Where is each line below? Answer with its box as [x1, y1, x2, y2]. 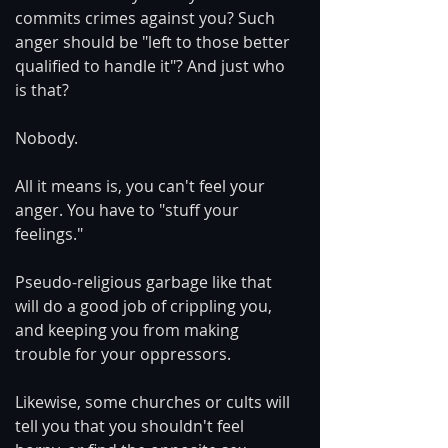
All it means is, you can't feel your [15, 174, 269, 197]
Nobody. [15, 126, 78, 149]
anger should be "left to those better [15, 30, 294, 53]
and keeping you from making [15, 318, 243, 341]
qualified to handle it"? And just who [15, 54, 289, 77]
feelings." [15, 222, 83, 245]
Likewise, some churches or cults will [15, 390, 294, 413]
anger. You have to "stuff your [15, 198, 243, 221]
